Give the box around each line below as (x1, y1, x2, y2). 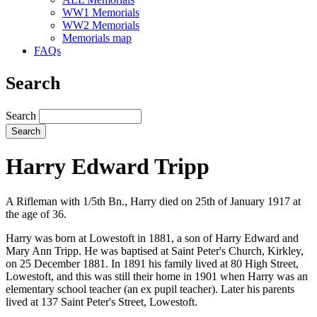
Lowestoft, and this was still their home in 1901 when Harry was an (6, 270, 308, 282)
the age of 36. (6, 207, 69, 220)
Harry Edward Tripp (6, 154, 209, 180)
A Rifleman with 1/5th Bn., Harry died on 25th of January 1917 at (6, 195, 301, 207)
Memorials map (62, 32, 132, 45)
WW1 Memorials (62, 6, 139, 19)
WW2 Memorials (62, 19, 139, 32)
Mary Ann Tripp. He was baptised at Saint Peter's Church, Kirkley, (6, 244, 304, 257)
